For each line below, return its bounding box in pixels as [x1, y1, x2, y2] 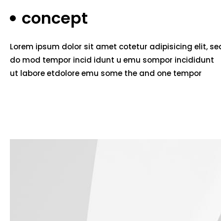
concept [22, 7, 88, 29]
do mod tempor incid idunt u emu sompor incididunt [10, 55, 214, 65]
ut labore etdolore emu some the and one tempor [10, 68, 202, 78]
